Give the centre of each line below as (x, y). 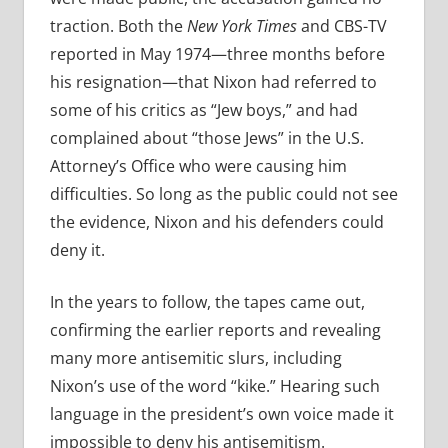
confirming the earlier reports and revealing (215, 330)
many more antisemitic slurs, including (195, 358)
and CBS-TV (341, 26)
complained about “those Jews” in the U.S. (206, 138)
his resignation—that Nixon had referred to (213, 82)
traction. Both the (118, 26)
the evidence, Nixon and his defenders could (216, 222)
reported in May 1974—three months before (217, 54)
